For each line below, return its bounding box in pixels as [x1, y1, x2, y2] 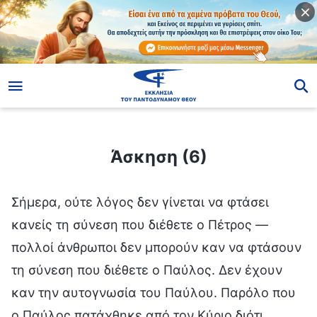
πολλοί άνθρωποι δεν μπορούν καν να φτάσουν [11, 239, 301, 255]
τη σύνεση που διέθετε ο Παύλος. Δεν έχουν [11, 262, 282, 277]
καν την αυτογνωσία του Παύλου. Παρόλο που [11, 284, 296, 300]
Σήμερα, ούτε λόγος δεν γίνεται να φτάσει [11, 194, 269, 209]
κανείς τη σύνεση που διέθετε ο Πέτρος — [11, 217, 268, 232]
